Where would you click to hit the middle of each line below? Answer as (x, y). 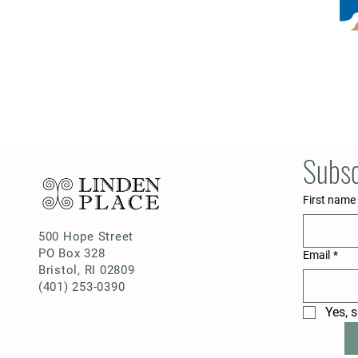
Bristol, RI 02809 (86, 270)
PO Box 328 (72, 253)
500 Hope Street (86, 237)
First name (329, 200)
